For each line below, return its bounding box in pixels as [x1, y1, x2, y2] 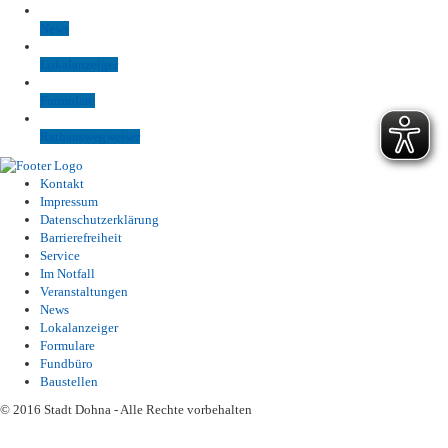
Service [40, 247, 80, 263]
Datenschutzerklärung [40, 211, 159, 227]
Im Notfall [40, 265, 95, 281]
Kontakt [40, 175, 84, 191]
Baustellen [40, 373, 98, 389]
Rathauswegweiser [40, 128, 140, 144]
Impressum [40, 193, 98, 209]
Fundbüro [40, 355, 93, 371]
